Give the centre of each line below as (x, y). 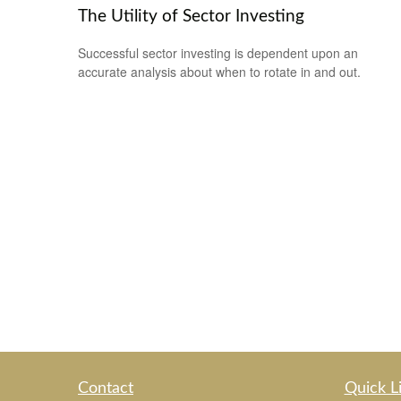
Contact (106, 388)
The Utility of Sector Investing (191, 17)
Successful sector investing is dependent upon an (218, 52)
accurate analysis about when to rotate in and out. (219, 71)
